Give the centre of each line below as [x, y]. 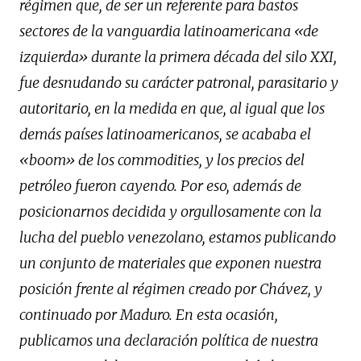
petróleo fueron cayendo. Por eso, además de [160, 185]
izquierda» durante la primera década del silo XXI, [178, 56]
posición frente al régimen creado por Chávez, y [171, 288]
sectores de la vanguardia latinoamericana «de [169, 31]
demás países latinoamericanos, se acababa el [165, 134]
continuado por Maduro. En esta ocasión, [149, 314]
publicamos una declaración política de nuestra [169, 340]
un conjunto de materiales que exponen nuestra [170, 263]
